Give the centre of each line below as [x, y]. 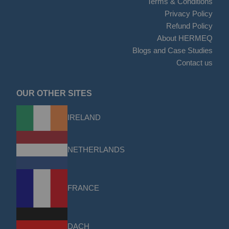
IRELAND [84, 118]
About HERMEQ [185, 38]
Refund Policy [190, 26]
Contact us [195, 63]
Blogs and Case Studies [173, 51]
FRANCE [83, 188]
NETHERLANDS [96, 149]
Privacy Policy [189, 14]
